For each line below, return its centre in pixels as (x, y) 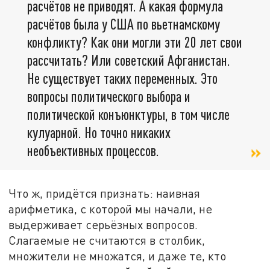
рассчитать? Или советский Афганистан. (129, 60)
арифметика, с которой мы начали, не (111, 209)
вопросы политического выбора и (109, 96)
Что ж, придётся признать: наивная (105, 193)
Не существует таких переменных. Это (122, 78)
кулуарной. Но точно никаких (99, 133)
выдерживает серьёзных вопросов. (103, 224)
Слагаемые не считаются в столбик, (107, 240)
